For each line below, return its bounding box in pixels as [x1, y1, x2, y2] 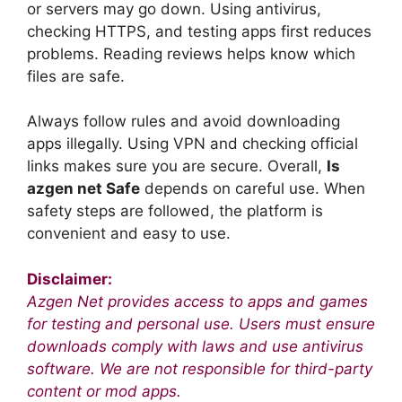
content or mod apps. [27, 381, 181, 400]
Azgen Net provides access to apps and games [27, 292, 368, 310]
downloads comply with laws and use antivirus [27, 336, 363, 355]
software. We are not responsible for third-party [27, 359, 372, 378]
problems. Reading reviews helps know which [27, 44, 355, 63]
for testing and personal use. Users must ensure [27, 314, 375, 333]
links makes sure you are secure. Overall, [27, 157, 327, 176]
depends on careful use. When [140, 179, 365, 198]
